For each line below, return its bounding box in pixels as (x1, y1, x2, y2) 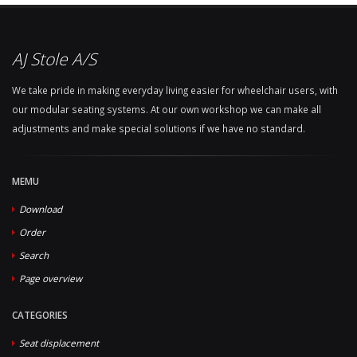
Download (19, 202, 62, 215)
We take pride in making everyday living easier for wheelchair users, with (12, 84, 338, 96)
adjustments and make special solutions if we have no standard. (12, 122, 305, 135)
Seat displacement (19, 336, 99, 349)
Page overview (19, 272, 82, 284)
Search (19, 249, 49, 261)
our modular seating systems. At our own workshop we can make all (12, 103, 321, 116)
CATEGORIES (12, 308, 68, 321)
